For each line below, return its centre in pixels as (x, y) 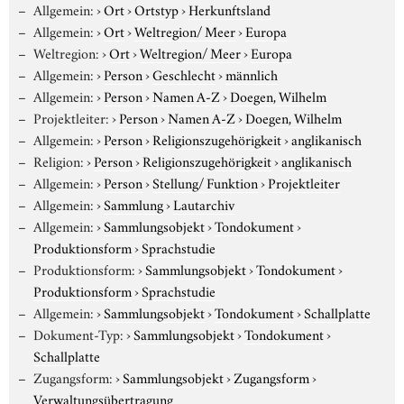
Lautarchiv (203, 203)
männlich (251, 73)
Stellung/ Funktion (205, 182)
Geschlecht (184, 73)
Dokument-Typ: (78, 333)
